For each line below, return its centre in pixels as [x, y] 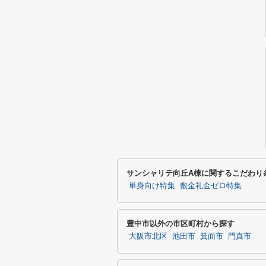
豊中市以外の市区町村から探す [180, 224]
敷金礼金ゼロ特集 [211, 186]
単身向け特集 [152, 186]
